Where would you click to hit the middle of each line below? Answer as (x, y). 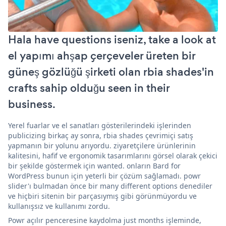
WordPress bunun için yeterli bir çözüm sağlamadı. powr (104, 176)
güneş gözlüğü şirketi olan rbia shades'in (111, 72)
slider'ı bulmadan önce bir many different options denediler (110, 186)
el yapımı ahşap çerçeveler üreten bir (102, 55)
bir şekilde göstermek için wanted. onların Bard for (94, 165)
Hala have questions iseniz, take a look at (112, 39)
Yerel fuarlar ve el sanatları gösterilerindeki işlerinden (100, 125)
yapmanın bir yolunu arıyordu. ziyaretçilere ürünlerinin (102, 145)
